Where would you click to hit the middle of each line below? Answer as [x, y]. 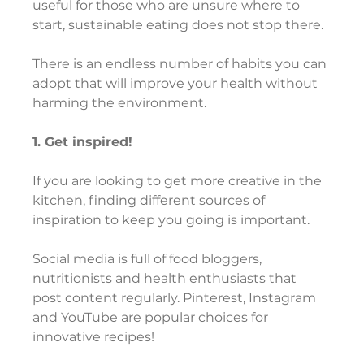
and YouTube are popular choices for [152, 318]
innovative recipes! [94, 337]
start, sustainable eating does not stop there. [178, 25]
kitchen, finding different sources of [151, 201]
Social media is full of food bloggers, [149, 259]
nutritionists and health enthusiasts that [167, 279]
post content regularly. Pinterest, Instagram [176, 298]
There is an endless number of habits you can [182, 64]
